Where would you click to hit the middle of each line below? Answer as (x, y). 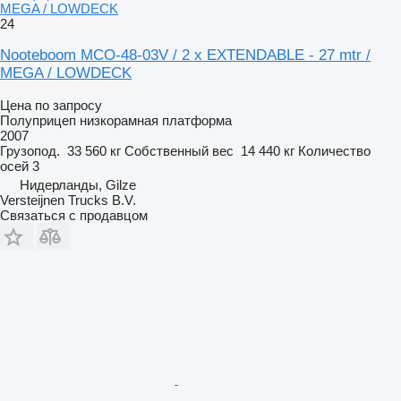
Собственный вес (179, 150)
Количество (334, 150)
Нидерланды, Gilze (78, 184)
